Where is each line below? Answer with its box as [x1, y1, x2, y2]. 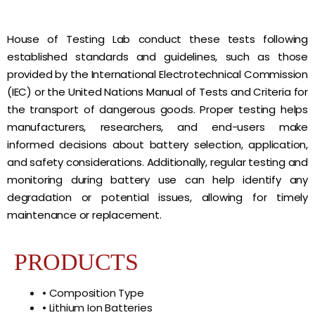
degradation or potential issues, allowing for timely [7, 190, 308, 205]
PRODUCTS [14, 249, 138, 275]
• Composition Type [42, 285, 144, 300]
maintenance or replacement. [7, 207, 162, 222]
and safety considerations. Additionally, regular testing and [7, 155, 308, 169]
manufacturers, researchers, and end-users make [7, 120, 308, 134]
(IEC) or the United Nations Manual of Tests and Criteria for [7, 84, 308, 99]
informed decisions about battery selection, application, [7, 137, 308, 152]
